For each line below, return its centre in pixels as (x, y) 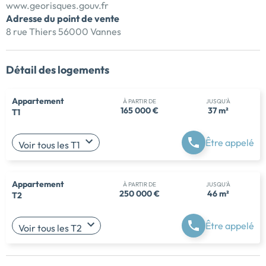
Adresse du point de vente (63, 19)
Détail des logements (58, 70)
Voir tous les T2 (51, 228)
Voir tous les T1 (50, 145)
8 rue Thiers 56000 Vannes (64, 32)
